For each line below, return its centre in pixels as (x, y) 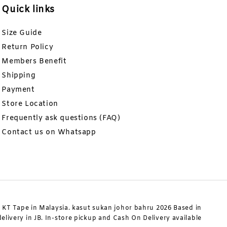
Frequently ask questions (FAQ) (61, 118)
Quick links (28, 10)
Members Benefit (34, 62)
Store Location (30, 104)
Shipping (19, 76)
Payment (18, 90)
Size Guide (22, 33)
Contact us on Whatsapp (49, 133)
